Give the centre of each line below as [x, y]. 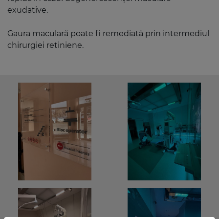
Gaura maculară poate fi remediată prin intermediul [108, 34]
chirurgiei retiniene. [45, 45]
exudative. [28, 10]
